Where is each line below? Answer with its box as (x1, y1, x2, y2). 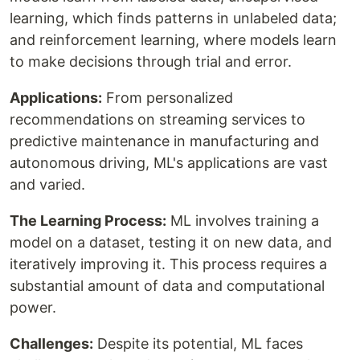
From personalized (102, 89, 233, 107)
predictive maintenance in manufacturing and (10, 133, 319, 150)
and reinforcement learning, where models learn (10, 31, 337, 49)
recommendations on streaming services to (10, 111, 305, 129)
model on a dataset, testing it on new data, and (10, 234, 332, 252)
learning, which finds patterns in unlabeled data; (10, 10, 337, 27)
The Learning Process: (10, 212, 166, 230)
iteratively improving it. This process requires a (10, 256, 327, 273)
